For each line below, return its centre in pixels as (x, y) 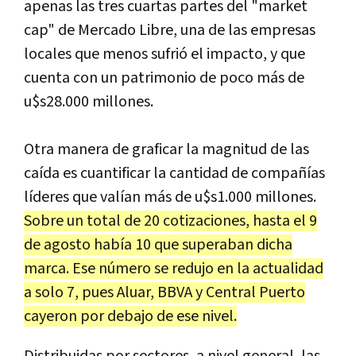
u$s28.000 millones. (89, 102)
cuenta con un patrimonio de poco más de (164, 78)
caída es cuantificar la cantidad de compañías (174, 173)
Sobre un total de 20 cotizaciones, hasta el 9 (170, 221)
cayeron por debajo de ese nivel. (130, 316)
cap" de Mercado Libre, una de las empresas (170, 30)
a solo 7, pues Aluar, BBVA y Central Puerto (164, 292)
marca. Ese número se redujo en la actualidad (174, 269)
